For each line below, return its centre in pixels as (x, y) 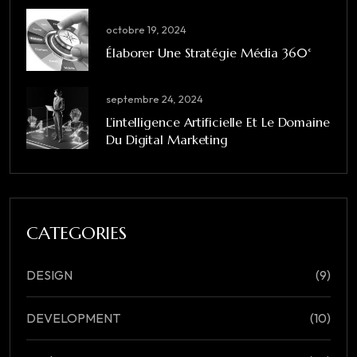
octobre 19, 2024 (146, 29)
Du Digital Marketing (167, 139)
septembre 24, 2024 (155, 98)
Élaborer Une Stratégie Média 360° (209, 52)
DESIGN (49, 275)
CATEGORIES (76, 233)
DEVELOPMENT (73, 318)
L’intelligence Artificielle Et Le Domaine (218, 122)
